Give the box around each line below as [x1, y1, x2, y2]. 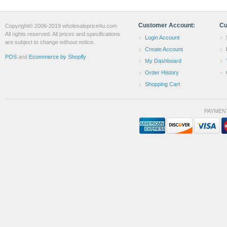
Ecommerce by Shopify [29, 54, 86, 60]
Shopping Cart [145, 81, 180, 88]
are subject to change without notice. [5, 39, 95, 46]
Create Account [145, 46, 183, 53]
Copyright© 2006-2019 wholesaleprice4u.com [5, 23, 117, 29]
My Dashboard [145, 58, 181, 64]
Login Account [145, 34, 179, 41]
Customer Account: [138, 22, 195, 29]
